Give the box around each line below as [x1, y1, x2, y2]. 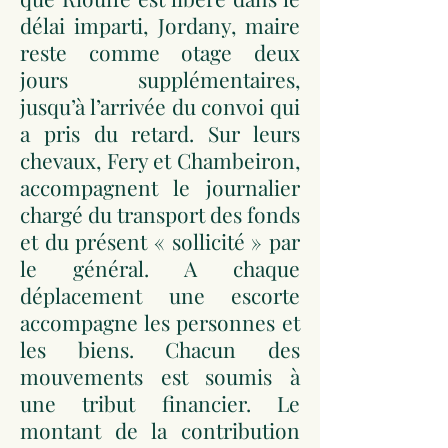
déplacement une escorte [20, 281, 300, 309]
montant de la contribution [20, 416, 300, 444]
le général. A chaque [20, 254, 300, 282]
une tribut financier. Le [20, 389, 300, 417]
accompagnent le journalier [20, 173, 300, 201]
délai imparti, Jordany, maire [20, 11, 300, 39]
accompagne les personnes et [20, 308, 300, 336]
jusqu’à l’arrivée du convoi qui [20, 92, 300, 120]
